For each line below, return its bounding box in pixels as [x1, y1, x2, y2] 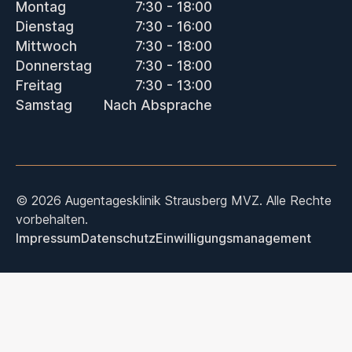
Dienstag [16, 18, 74, 35]
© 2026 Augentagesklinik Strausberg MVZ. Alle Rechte [16, 192, 332, 209]
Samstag [16, 97, 72, 114]
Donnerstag [16, 57, 92, 75]
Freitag [16, 77, 62, 94]
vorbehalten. [16, 211, 88, 228]
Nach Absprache [104, 97, 212, 114]
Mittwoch [16, 38, 77, 55]
